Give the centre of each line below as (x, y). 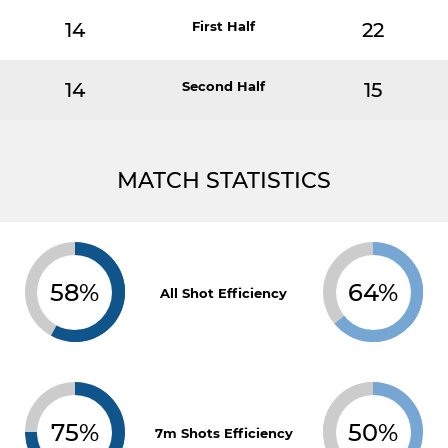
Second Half (224, 86)
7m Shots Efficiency (223, 433)
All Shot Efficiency (224, 293)
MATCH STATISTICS (224, 180)
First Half (224, 26)
